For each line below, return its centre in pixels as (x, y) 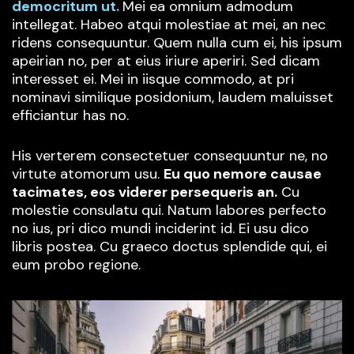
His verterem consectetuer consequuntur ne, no (170, 156)
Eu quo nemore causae (243, 174)
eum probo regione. (76, 265)
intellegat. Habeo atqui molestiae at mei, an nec (169, 25)
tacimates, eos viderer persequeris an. (145, 192)
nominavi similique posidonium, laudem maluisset (173, 98)
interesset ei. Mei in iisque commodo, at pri (153, 79)
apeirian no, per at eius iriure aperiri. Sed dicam (166, 61)
